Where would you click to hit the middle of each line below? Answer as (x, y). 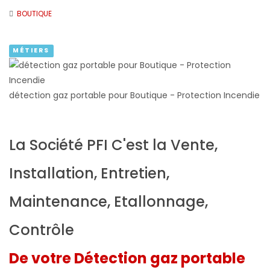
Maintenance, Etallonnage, (108, 201)
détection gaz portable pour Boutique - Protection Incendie (134, 95)
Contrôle (42, 230)
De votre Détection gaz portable (127, 258)
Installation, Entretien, (89, 173)
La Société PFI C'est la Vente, (113, 145)
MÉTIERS (31, 51)
